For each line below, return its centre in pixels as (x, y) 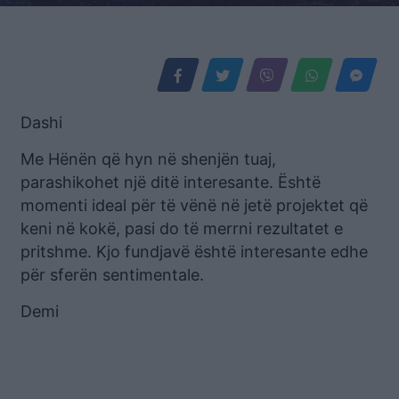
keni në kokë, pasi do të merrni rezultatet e (182, 228)
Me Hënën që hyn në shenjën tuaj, (148, 159)
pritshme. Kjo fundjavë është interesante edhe (194, 251)
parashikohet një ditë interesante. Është (171, 182)
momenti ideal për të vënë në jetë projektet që (194, 205)
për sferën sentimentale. (112, 274)
